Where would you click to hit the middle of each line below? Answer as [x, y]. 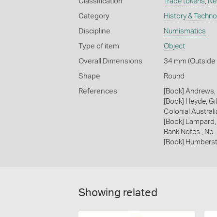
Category [94, 16]
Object [174, 46]
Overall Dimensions [110, 62]
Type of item [99, 46]
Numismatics [185, 31]
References [98, 92]
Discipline [94, 31]
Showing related [118, 193]
